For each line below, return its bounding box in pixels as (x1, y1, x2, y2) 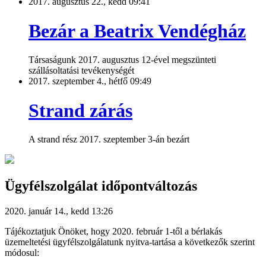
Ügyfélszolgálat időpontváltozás (5, 178, 197, 194)
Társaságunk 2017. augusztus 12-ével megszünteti (28, 55, 216, 65)
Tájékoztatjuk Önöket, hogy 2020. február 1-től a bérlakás (5, 226, 222, 236)
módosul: (5, 247, 39, 258)
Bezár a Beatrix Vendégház (28, 20, 246, 42)
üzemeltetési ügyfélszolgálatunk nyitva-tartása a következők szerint (5, 236, 255, 247)
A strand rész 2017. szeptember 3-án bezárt (28, 134, 189, 145)
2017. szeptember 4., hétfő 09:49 (28, 76, 151, 87)
